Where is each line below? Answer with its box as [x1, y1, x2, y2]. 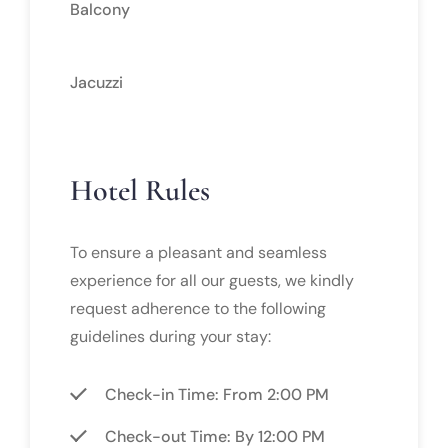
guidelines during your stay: [70, 325, 271, 347]
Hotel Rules [70, 171, 210, 209]
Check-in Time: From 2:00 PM [105, 383, 329, 405]
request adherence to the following [70, 297, 326, 319]
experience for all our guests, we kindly [70, 269, 354, 291]
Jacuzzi [70, 71, 123, 93]
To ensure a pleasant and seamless [70, 241, 327, 263]
